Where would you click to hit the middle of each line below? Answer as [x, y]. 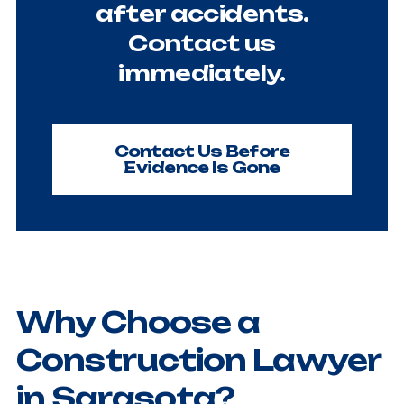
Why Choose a [138, 321]
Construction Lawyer [198, 359]
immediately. [202, 73]
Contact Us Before [202, 151]
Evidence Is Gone [202, 167]
